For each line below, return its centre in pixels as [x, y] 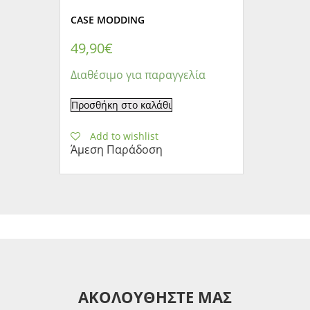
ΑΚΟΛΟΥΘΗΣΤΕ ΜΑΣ [155, 297]
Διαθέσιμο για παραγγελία [138, 75]
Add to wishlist [125, 136]
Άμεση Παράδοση [117, 150]
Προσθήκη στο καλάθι [122, 105]
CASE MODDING [108, 20]
